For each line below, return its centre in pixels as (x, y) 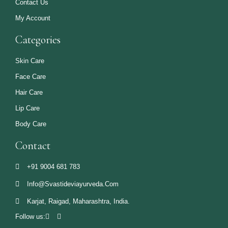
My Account (33, 18)
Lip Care (27, 108)
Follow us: (30, 217)
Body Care (31, 124)
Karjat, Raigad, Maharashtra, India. (78, 201)
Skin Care (30, 61)
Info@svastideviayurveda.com (73, 184)
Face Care (31, 77)
